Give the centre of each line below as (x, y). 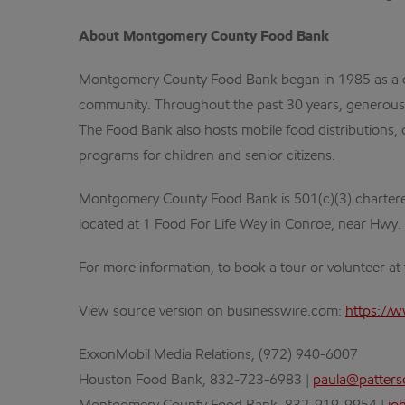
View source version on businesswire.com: (212, 312)
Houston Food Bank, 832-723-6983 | (196, 381)
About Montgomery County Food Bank (204, 37)
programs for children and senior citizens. (207, 156)
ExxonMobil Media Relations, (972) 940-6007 (218, 355)
